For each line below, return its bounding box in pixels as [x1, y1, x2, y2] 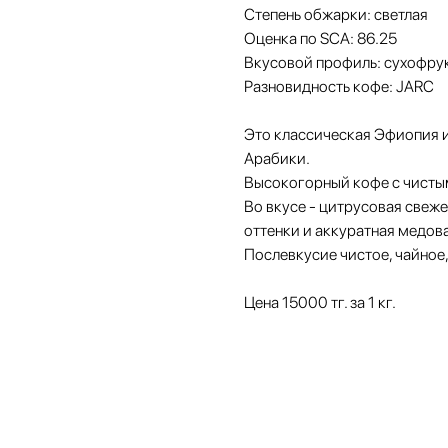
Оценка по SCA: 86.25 [244, 29, 397, 49]
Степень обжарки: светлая [244, 5, 428, 25]
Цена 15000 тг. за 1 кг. [244, 293, 396, 313]
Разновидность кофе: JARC [244, 77, 434, 97]
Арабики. [244, 149, 310, 169]
